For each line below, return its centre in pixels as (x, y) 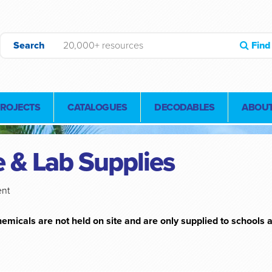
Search (29, 46)
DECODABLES (184, 107)
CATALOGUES (97, 107)
